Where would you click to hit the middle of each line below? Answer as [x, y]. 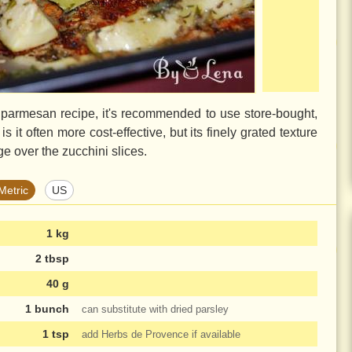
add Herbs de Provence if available [161, 334]
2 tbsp [52, 258]
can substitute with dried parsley [155, 309]
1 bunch [47, 309]
